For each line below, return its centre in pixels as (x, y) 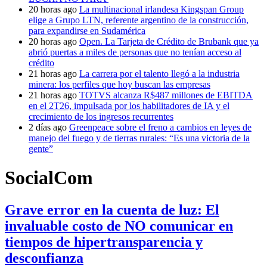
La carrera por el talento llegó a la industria (159, 74)
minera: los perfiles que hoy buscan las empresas (119, 84)
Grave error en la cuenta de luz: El (112, 209)
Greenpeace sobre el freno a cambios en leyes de (160, 127)
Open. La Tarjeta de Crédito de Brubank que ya (169, 41)
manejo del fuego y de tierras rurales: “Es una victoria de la (139, 138)
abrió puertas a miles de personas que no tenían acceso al (135, 52)
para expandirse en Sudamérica (87, 31)
